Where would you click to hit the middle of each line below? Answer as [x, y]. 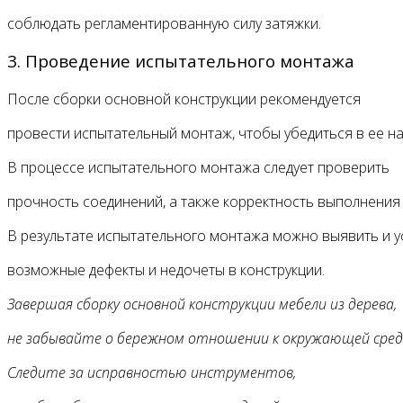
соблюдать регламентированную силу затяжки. [164, 23]
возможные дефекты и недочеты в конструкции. [166, 270]
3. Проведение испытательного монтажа [181, 61]
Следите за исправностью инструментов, [152, 373]
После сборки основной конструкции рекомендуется [184, 99]
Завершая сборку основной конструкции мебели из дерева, [202, 304]
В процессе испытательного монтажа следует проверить [198, 168]
